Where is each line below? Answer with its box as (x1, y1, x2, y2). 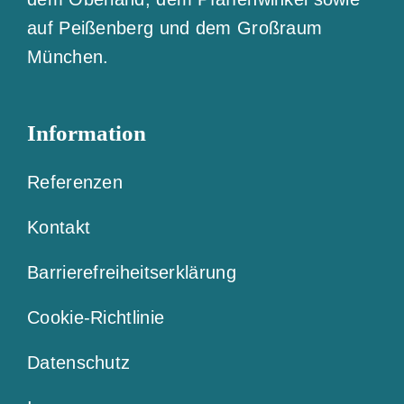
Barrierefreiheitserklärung (27, 262, 236, 282)
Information (27, 119, 146, 145)
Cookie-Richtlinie (27, 307, 165, 327)
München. (27, 46, 109, 67)
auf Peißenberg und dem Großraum (27, 17, 323, 38)
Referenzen (27, 171, 123, 192)
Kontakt (27, 216, 91, 237)
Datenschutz (27, 352, 131, 372)
